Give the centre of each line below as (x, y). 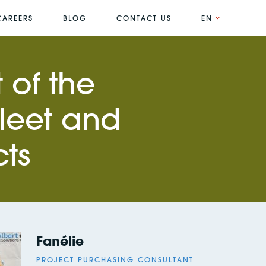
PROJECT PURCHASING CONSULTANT (115, 259)
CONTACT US (144, 18)
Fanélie (60, 241)
